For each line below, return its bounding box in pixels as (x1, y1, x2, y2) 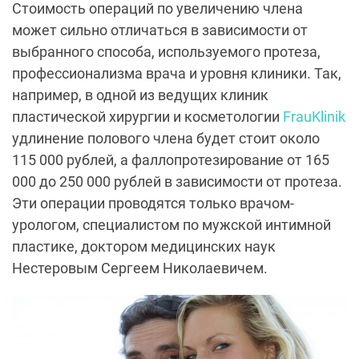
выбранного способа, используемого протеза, (12, 43, 321, 61)
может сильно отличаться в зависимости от (12, 22, 308, 39)
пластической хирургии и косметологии (12, 108, 283, 126)
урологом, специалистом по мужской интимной (12, 216, 331, 234)
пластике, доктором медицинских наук (12, 238, 276, 256)
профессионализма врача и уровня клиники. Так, (12, 65, 341, 83)
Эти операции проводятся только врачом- (12, 195, 294, 212)
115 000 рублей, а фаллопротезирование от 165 (12, 151, 329, 169)
